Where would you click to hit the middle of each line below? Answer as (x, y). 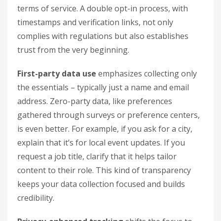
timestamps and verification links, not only (95, 22)
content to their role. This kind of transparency (104, 170)
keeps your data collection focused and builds (101, 184)
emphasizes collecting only (147, 74)
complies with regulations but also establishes (103, 36)
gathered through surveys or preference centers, (109, 115)
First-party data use (57, 74)
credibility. (36, 198)
